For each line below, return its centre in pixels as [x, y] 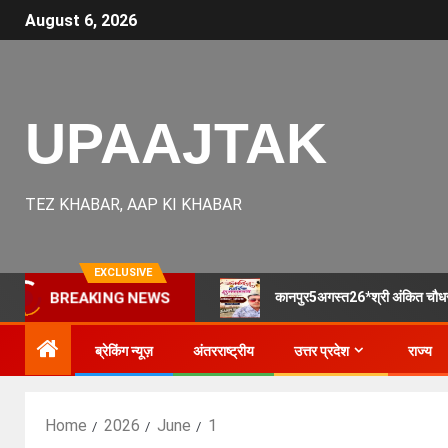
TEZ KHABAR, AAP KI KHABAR [133, 204]
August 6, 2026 [81, 21]
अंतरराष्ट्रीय [223, 351]
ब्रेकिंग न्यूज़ [124, 351]
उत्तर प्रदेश [321, 351]
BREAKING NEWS [110, 298]
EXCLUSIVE [123, 272]
